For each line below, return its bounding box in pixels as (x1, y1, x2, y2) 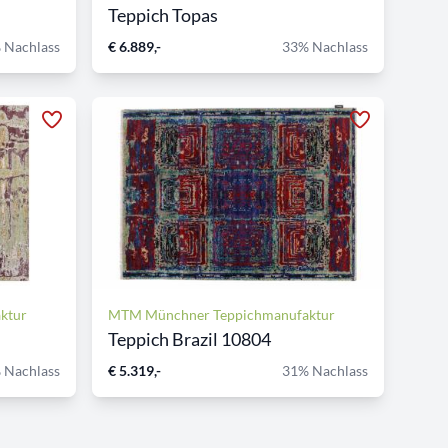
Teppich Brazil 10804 (108, 328, 271, 350)
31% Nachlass (282, 362, 368, 379)
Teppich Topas (108, 4, 218, 26)
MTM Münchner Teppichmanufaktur (108, 306, 335, 323)
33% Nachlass (282, 38, 368, 55)
